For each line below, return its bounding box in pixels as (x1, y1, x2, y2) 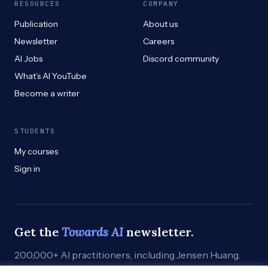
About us (143, 19, 178, 30)
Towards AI (62, 224, 123, 240)
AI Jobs (14, 53, 42, 65)
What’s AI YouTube (14, 71, 87, 82)
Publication (14, 19, 58, 30)
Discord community (143, 53, 219, 65)
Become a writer (14, 88, 80, 99)
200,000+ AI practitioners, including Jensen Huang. (14, 249, 240, 261)
